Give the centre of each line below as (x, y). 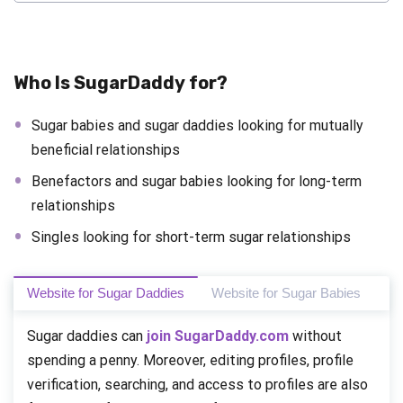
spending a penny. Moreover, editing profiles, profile (190, 360)
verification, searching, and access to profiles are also (197, 384)
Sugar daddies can (87, 336)
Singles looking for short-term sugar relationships (191, 237)
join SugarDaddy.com (218, 336)
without (315, 336)
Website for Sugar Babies (286, 292)
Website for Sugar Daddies (106, 292)
